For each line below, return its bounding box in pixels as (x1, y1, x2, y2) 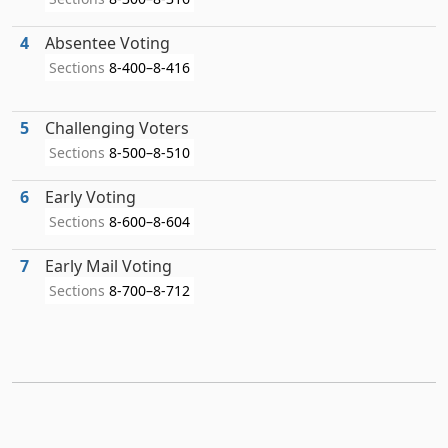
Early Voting (45, 186, 136, 208)
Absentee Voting (45, 32, 170, 54)
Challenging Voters (45, 117, 189, 139)
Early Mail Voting (45, 255, 172, 277)
